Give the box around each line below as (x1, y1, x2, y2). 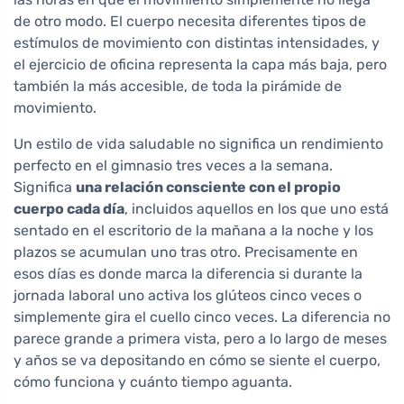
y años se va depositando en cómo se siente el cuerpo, (14, 352, 381, 370)
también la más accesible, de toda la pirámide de (14, 78, 342, 96)
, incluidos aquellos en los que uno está (124, 200, 389, 218)
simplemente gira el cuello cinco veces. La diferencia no (14, 308, 390, 326)
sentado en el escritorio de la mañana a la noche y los (14, 222, 373, 240)
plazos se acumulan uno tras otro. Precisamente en (14, 243, 358, 262)
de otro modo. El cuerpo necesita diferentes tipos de (14, 13, 366, 31)
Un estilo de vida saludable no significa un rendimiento (14, 135, 383, 153)
